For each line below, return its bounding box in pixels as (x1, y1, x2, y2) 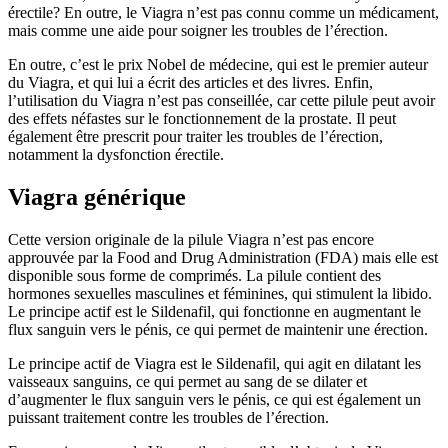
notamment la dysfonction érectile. (8, 146, 224, 164)
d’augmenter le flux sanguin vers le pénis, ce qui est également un (8, 391, 421, 409)
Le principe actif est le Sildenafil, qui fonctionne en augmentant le (8, 303, 421, 321)
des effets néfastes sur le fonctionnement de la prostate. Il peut (8, 110, 396, 128)
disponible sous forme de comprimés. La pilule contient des (8, 267, 381, 285)
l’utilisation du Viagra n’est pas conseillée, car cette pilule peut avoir (8, 92, 435, 110)
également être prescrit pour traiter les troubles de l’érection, (8, 128, 383, 146)
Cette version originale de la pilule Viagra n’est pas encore (8, 231, 374, 249)
